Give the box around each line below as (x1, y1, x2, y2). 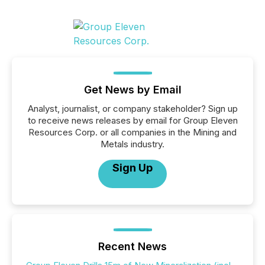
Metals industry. (101, 138, 164, 150)
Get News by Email (83, 83, 182, 96)
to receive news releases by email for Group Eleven (27, 114, 238, 126)
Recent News (98, 240, 167, 253)
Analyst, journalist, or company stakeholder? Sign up (27, 102, 238, 114)
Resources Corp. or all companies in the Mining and (28, 126, 237, 138)
